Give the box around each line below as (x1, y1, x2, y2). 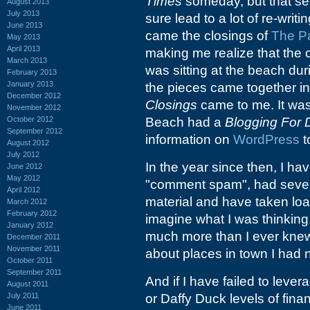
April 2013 (7, 44, 40, 53)
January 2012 (7, 220, 53, 229)
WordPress (233, 132, 300, 147)
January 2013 (7, 79, 53, 88)
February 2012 (7, 208, 57, 217)
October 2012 (7, 114, 53, 123)
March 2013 (7, 55, 47, 64)
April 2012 (7, 185, 40, 194)
